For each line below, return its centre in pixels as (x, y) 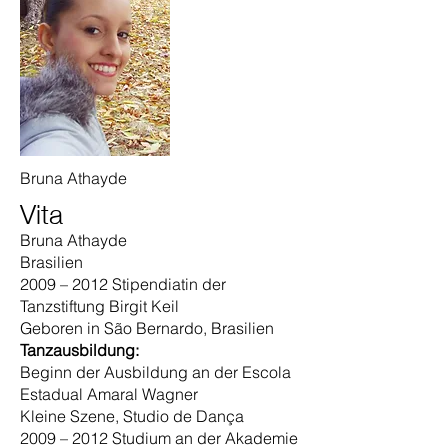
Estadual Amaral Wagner (109, 394)
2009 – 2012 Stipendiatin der (123, 284)
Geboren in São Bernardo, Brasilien (147, 328)
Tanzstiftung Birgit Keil (99, 306)
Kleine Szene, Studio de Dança (132, 416)
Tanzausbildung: (79, 350)
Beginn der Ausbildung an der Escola (155, 372)
